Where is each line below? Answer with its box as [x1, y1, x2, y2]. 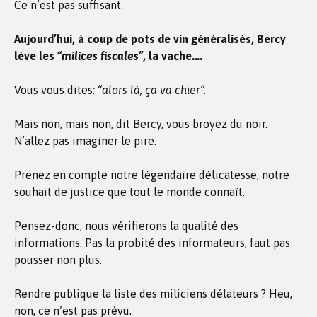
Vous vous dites [14, 83, 93, 96]
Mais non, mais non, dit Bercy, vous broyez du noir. [14, 117, 267, 130]
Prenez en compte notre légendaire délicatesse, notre [14, 168, 289, 181]
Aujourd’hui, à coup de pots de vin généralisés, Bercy [14, 33, 286, 45]
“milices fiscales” [57, 50, 143, 62]
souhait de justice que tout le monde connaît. [14, 185, 245, 198]
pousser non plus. [14, 253, 102, 266]
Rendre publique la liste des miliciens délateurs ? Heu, [14, 287, 292, 300]
